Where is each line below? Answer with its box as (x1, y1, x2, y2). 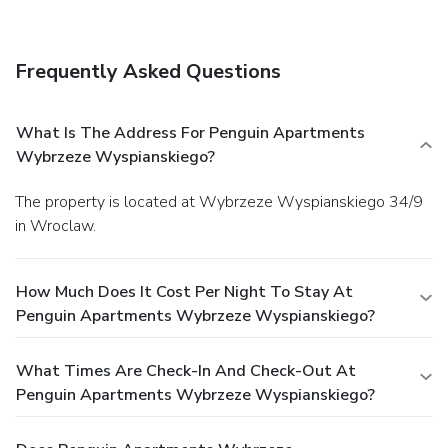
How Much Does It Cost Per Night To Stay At (16, 280, 353, 303)
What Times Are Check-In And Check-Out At (16, 359, 356, 382)
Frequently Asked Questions (15, 57, 281, 85)
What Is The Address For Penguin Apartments (16, 121, 365, 144)
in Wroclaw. (15, 214, 96, 237)
